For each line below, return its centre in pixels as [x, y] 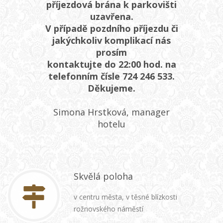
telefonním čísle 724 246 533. [111, 76]
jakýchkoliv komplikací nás [111, 40]
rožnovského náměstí [109, 209]
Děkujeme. [111, 88]
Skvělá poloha [103, 176]
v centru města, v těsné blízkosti [125, 197]
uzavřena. [111, 16]
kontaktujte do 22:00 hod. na [111, 64]
